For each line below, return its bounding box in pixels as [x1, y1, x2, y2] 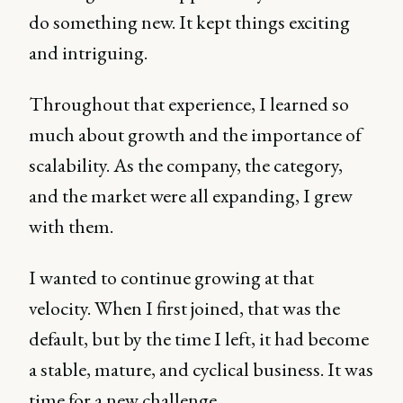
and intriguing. [29, 39, 148, 66]
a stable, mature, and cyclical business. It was [29, 355, 373, 382]
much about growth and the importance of [29, 121, 362, 148]
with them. [29, 212, 113, 239]
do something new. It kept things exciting [29, 8, 350, 35]
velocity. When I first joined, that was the [29, 294, 340, 321]
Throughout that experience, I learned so [29, 90, 349, 117]
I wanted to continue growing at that [29, 264, 314, 291]
